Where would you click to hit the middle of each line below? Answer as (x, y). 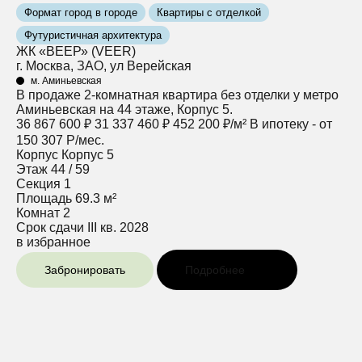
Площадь (44, 199)
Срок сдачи (50, 228)
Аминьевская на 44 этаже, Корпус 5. (124, 110)
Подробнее (215, 270)
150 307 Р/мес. (60, 141)
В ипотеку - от (291, 124)
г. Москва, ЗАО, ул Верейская (104, 66)
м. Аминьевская (66, 81)
